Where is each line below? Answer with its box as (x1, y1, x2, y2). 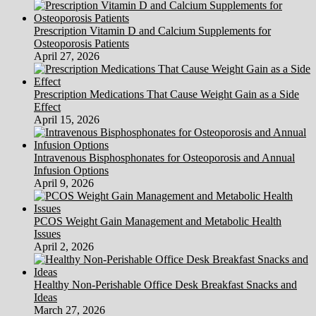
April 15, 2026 (34, 114, 99, 126)
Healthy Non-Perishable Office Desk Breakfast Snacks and (34, 279, 297, 291)
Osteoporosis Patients (34, 37, 129, 50)
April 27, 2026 (34, 50, 99, 63)
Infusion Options (34, 164, 109, 177)
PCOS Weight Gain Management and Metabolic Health (34, 215, 281, 228)
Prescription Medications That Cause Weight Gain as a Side (34, 88, 299, 101)
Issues (34, 228, 61, 241)
